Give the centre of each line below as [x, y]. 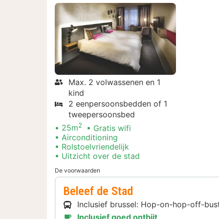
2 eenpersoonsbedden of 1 [118, 104]
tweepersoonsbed [102, 115]
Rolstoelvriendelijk [95, 146]
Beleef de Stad [98, 191]
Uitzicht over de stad [101, 156]
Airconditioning [90, 137]
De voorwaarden [77, 170]
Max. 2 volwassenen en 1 [114, 82]
